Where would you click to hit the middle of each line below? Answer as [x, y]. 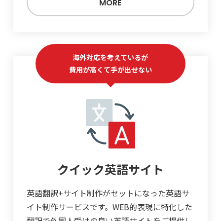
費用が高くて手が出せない [110, 69]
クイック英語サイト [110, 169]
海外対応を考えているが [110, 57]
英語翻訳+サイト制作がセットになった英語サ [108, 193]
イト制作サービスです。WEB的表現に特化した [109, 206]
